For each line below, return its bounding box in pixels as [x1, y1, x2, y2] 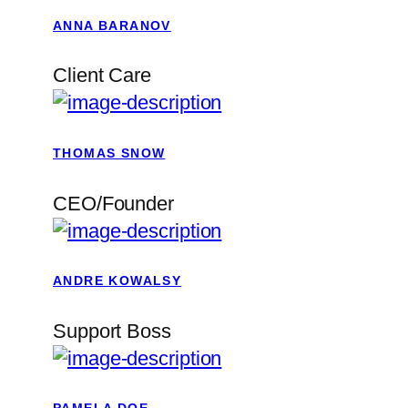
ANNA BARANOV [53, 17, 171, 33]
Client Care [53, 64, 151, 87]
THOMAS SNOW [53, 146, 166, 161]
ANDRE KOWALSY [53, 273, 182, 289]
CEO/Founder [53, 191, 174, 215]
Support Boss [53, 319, 171, 342]
